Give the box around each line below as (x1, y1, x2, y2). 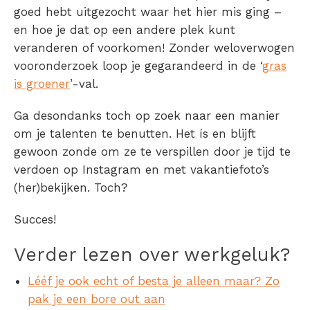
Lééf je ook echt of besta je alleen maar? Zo (28, 274, 280, 289)
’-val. (70, 77, 98, 91)
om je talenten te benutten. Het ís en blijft (14, 127, 256, 141)
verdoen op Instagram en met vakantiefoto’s (14, 163, 269, 177)
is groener (14, 77, 70, 91)
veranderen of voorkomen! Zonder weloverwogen (14, 41, 295, 55)
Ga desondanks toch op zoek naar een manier (14, 109, 280, 123)
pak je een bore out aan (28, 292, 165, 307)
